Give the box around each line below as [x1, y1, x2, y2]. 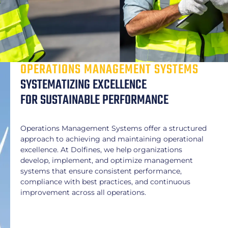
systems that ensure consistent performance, [20, 166, 182, 176]
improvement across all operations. [20, 187, 146, 197]
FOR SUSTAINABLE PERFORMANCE [20, 90, 168, 110]
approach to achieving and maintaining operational [20, 134, 204, 144]
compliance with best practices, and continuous [20, 177, 190, 186]
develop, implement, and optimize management [20, 155, 193, 165]
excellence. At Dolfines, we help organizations [20, 145, 182, 154]
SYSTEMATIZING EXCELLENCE [20, 74, 147, 95]
